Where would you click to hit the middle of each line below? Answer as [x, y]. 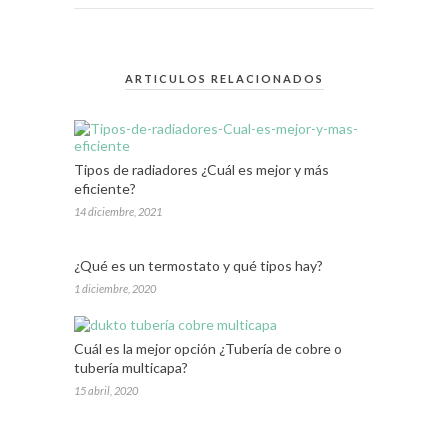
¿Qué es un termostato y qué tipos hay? [198, 265]
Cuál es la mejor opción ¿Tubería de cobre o [208, 348]
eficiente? [105, 188]
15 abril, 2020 [106, 390]
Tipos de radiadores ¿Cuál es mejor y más [201, 169]
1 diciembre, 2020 [115, 288]
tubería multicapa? [131, 367]
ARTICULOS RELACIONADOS [224, 78]
